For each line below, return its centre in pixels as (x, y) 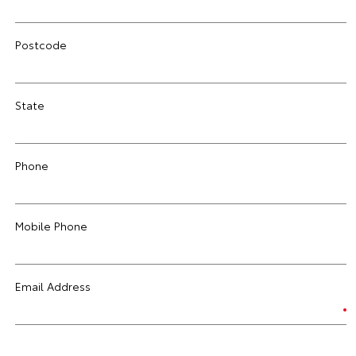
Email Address (53, 286)
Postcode (41, 44)
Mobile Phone (51, 226)
